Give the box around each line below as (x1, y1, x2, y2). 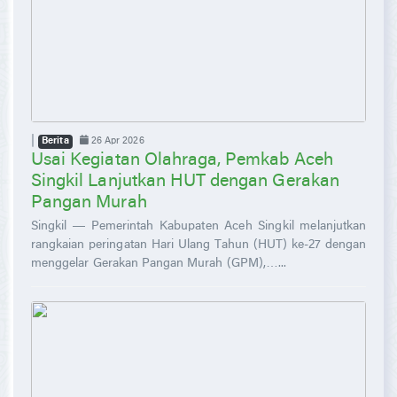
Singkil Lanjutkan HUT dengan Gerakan (31, 172, 339, 191)
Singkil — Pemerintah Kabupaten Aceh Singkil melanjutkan (31, 220, 366, 233)
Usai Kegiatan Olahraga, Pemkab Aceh (31, 151, 333, 169)
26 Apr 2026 (88, 136, 144, 146)
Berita (42, 136, 69, 146)
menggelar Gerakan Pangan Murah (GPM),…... (31, 257, 287, 270)
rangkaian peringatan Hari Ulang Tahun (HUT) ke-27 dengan (31, 238, 366, 252)
